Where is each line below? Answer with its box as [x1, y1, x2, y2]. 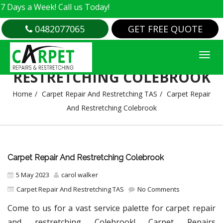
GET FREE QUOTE [127, 23, 203, 35]
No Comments [136, 185, 180, 194]
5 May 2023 [16, 170, 49, 179]
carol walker [61, 170, 98, 179]
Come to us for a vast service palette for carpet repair [7, 203, 216, 214]
